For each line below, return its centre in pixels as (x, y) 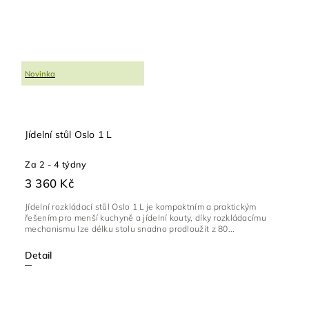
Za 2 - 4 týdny (56, 165)
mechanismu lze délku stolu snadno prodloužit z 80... (130, 229)
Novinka (40, 73)
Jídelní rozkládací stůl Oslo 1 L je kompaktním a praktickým (141, 207)
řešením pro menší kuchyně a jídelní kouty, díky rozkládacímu (146, 218)
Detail (39, 256)
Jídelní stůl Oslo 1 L (69, 135)
